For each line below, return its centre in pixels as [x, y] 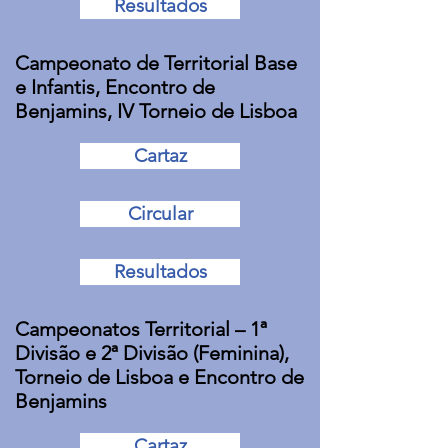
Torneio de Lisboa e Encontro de [159, 377]
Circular [160, 213]
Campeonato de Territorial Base [156, 63]
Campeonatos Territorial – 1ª [141, 329]
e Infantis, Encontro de [115, 87]
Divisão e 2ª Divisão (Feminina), [152, 353]
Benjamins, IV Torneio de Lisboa [156, 111]
